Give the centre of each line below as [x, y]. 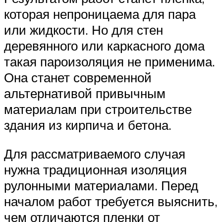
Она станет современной [78, 78]
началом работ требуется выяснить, [111, 201]
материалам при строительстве [98, 109]
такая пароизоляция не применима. [110, 62]
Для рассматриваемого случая [95, 153]
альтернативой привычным [85, 93]
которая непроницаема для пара [100, 14]
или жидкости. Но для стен [83, 30]
